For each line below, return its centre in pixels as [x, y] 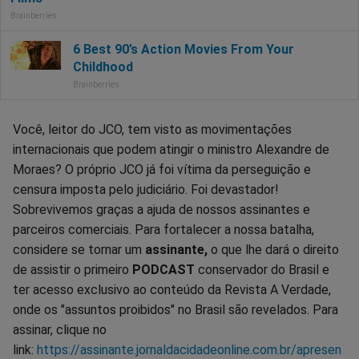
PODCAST [163, 270]
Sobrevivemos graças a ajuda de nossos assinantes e [161, 210]
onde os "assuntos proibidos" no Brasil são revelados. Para [175, 310]
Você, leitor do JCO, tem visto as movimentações [152, 130]
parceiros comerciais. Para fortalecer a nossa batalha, [163, 230]
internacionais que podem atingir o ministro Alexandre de [171, 150]
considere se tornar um [79, 250]
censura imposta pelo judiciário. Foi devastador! [146, 190]
